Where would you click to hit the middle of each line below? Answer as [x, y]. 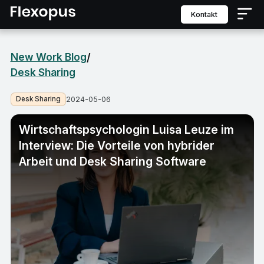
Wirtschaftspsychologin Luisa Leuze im [126, 130]
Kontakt [207, 14]
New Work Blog [48, 57]
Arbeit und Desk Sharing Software [112, 162]
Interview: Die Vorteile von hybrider [116, 146]
